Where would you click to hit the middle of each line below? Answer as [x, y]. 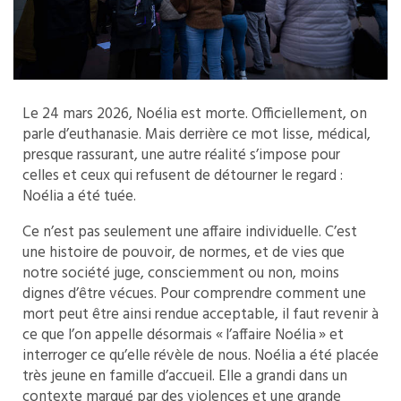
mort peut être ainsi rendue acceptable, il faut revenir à [200, 314]
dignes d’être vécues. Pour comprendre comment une [194, 294]
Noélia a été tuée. [79, 196]
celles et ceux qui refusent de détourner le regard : [183, 175]
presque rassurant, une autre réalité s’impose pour [181, 155]
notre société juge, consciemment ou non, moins [181, 273]
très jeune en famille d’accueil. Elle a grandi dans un [185, 376]
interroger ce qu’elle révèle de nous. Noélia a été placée [200, 355]
